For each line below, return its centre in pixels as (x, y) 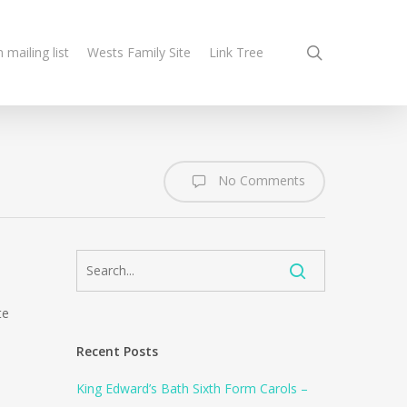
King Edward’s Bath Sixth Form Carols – (193, 388)
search (347, 52)
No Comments (260, 180)
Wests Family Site (139, 52)
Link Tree (236, 52)
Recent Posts (118, 351)
